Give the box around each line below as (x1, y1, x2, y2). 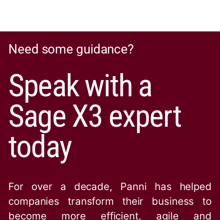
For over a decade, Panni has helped (8, 180, 212, 192)
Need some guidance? (8, 42, 134, 57)
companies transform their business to (8, 194, 212, 207)
